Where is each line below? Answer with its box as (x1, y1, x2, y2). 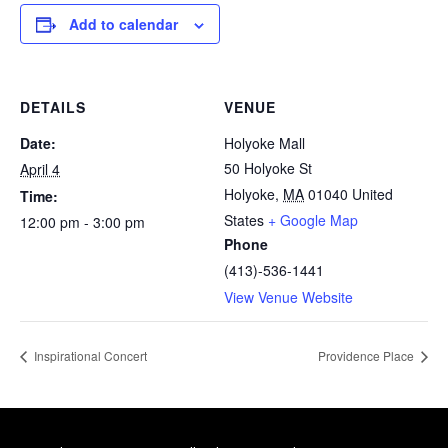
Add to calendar (69, 14, 178, 34)
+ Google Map (268, 210, 358, 230)
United (352, 184, 393, 204)
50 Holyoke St (224, 158, 312, 178)
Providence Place (318, 346, 417, 364)
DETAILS (20, 97, 86, 117)
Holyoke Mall (224, 133, 305, 153)
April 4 (20, 159, 60, 179)
